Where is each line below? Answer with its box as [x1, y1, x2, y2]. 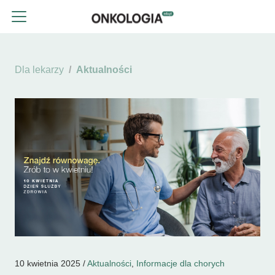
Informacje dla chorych [136, 258, 225, 268]
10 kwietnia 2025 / [15, 258, 87, 268]
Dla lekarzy [15, 64, 64, 75]
